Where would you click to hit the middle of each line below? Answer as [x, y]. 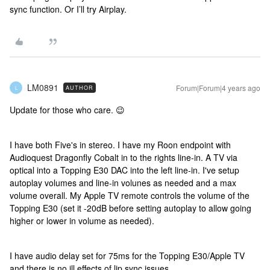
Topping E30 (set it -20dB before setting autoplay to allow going [130, 208]
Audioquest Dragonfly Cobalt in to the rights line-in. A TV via [124, 157]
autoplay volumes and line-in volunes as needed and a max [123, 183]
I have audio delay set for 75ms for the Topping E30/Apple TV [127, 256]
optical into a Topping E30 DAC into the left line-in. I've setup [124, 170]
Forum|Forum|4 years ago [218, 88]
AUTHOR [80, 88]
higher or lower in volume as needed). [82, 221]
